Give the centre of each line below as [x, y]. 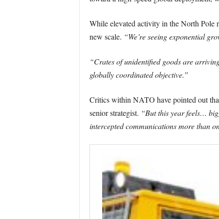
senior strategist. [115, 113]
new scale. [105, 36]
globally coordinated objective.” [139, 75]
